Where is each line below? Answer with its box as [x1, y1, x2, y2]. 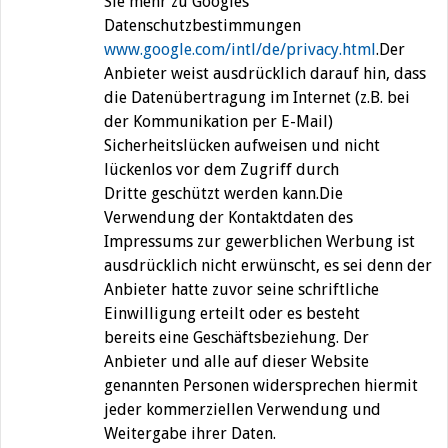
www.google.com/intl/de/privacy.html [104, 40, 376, 60]
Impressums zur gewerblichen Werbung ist [104, 232, 415, 252]
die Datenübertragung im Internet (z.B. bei [104, 88, 410, 108]
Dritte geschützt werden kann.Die [104, 184, 343, 204]
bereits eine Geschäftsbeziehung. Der [104, 328, 369, 348]
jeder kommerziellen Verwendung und [104, 400, 381, 420]
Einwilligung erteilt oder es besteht [104, 304, 360, 324]
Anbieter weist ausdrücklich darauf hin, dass [104, 64, 426, 84]
